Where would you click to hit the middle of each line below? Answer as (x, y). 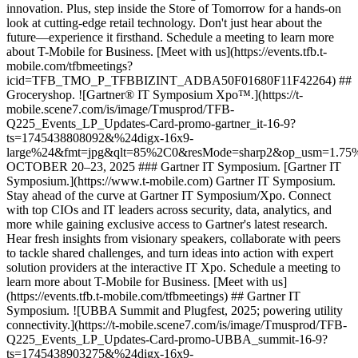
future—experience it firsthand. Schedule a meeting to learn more (170, 37)
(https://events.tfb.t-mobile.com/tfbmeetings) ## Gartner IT (153, 296)
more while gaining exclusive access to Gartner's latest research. (167, 224)
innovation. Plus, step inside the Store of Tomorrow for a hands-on (174, 8)
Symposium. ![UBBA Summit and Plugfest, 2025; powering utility (175, 310)
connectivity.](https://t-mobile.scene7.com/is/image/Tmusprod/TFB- (177, 325)
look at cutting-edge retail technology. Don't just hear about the (164, 23)
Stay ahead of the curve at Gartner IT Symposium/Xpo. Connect (169, 195)
